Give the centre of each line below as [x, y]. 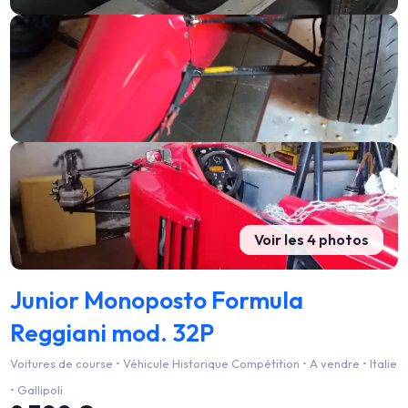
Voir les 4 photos [311, 240]
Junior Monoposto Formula [157, 300]
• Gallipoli [37, 390]
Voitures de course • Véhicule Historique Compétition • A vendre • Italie [204, 363]
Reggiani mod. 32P [112, 333]
